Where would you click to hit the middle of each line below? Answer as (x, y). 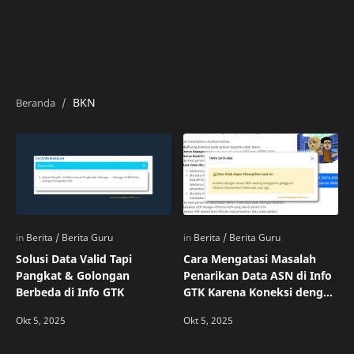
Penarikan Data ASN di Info (257, 275)
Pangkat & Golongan (73, 275)
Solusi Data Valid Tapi (74, 258)
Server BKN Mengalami (245, 308)
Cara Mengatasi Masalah (249, 258)
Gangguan (211, 325)
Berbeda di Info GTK (70, 292)
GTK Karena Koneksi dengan (260, 292)
